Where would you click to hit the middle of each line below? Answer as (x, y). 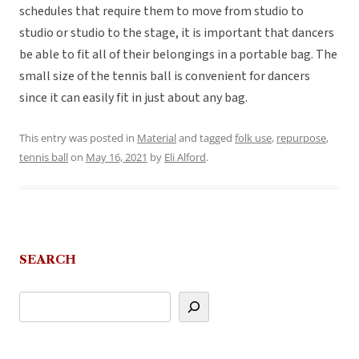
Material (157, 138)
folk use (253, 138)
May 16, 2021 (117, 157)
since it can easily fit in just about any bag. (133, 98)
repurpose (301, 138)
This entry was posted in (78, 138)
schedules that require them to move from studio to (161, 12)
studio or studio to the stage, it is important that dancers (177, 33)
